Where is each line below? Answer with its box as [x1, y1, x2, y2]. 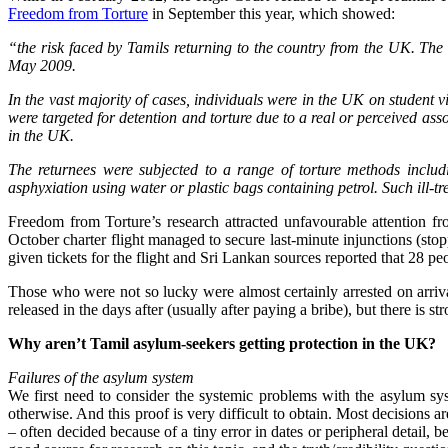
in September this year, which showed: [148, 5, 395, 23]
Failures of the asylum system [8, 369, 194, 387]
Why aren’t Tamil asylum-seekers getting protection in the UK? [8, 335, 436, 353]
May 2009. [8, 57, 76, 75]
